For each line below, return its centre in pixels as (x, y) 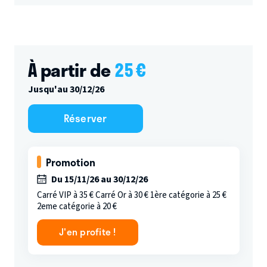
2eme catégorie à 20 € (77, 207)
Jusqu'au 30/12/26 (66, 90)
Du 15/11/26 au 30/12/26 (99, 179)
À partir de (71, 70)
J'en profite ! (88, 232)
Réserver (85, 118)
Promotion (70, 162)
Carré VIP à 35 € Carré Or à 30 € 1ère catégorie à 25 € (131, 195)
